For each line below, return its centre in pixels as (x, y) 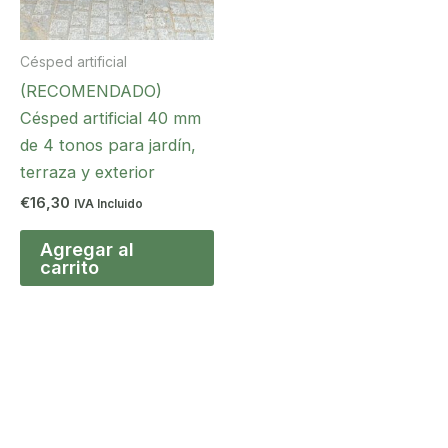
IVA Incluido (108, 204)
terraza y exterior (87, 171)
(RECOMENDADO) (91, 90)
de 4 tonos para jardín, (108, 144)
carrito (69, 266)
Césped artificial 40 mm (110, 117)
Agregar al (87, 248)
